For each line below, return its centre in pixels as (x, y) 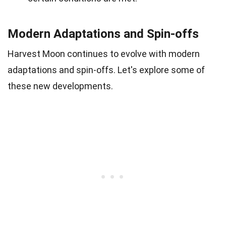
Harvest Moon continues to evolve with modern (104, 54)
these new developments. (60, 86)
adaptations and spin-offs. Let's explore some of (106, 70)
